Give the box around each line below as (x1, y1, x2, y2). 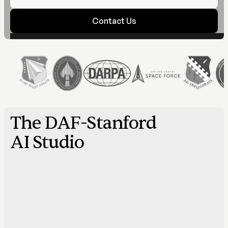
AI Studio (10, 130, 84, 154)
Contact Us (92, 15, 136, 26)
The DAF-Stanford (10, 111, 156, 134)
